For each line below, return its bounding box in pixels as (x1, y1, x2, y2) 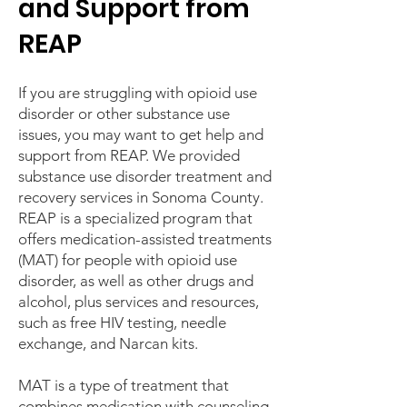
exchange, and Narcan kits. (18, 334, 198, 352)
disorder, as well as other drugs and (18, 272, 253, 290)
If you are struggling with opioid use (18, 84, 257, 102)
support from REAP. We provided (18, 146, 240, 164)
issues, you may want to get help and (18, 125, 263, 144)
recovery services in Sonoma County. (18, 188, 263, 206)
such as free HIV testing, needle (18, 313, 226, 332)
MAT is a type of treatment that (18, 376, 229, 394)
